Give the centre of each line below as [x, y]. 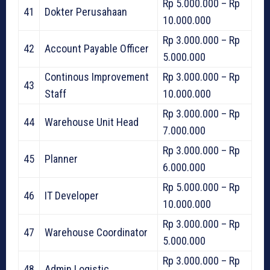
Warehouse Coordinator [96, 232]
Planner [61, 159]
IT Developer [72, 195]
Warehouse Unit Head [92, 122]
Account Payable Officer [97, 48]
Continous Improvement [97, 77]
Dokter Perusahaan [86, 11]
